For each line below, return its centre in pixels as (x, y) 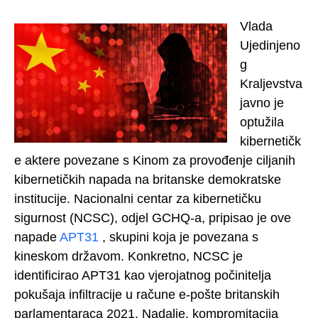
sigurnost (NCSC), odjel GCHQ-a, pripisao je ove (153, 218)
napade (37, 237)
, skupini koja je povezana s (179, 237)
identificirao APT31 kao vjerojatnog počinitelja (143, 275)
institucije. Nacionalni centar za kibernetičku (138, 198)
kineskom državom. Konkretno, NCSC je (128, 256)
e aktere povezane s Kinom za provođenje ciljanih (155, 160)
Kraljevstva (271, 83)
